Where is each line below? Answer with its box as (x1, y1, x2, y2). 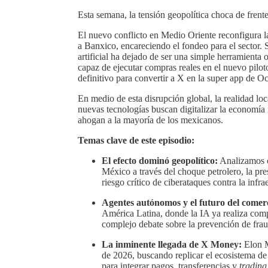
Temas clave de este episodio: (78, 135, 194, 145)
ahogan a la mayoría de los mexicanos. (78, 114, 223, 125)
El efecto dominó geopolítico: (102, 155, 218, 166)
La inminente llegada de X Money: (102, 239, 242, 249)
